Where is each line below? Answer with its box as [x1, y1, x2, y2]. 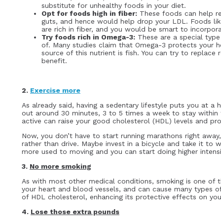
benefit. [41, 57, 67, 65]
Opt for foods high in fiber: [41, 9, 137, 18]
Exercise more [30, 86, 80, 95]
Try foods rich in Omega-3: [41, 33, 135, 41]
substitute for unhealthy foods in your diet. [41, 1, 186, 10]
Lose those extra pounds [31, 208, 119, 216]
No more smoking [30, 162, 91, 171]
